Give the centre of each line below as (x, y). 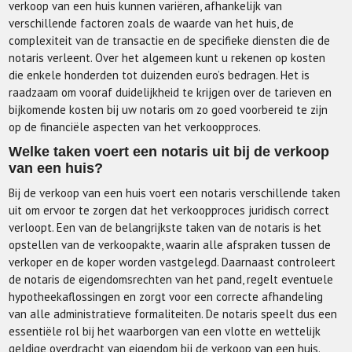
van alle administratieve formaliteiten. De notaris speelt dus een (173, 314)
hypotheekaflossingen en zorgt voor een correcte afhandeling (166, 297)
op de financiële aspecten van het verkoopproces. (135, 127)
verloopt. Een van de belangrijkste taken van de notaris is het (165, 227)
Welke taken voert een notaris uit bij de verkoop (169, 152)
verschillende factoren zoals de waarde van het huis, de (152, 23)
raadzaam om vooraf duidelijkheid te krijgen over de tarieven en (170, 92)
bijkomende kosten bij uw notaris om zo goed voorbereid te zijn (169, 110)
